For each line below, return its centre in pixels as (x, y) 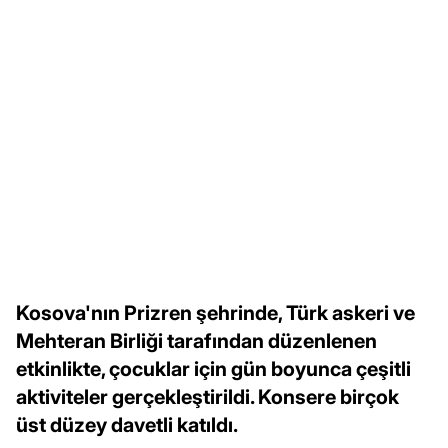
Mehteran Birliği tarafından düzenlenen (196, 340)
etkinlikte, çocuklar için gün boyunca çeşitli (213, 368)
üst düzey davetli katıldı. (127, 424)
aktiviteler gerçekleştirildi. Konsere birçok (207, 396)
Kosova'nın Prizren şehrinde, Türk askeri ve (215, 312)
